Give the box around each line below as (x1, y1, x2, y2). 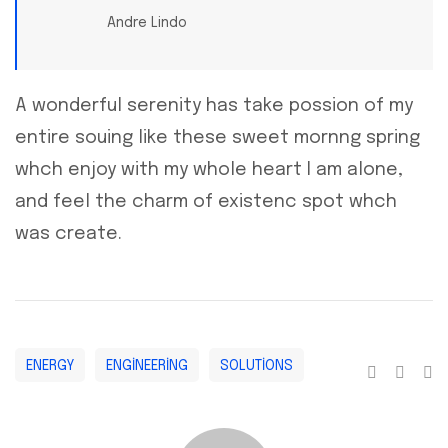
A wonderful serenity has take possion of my (15, 97, 413, 116)
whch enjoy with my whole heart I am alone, (15, 161, 403, 180)
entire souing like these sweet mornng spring (15, 129, 420, 148)
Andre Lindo (107, 16, 187, 31)
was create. (15, 225, 122, 244)
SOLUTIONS (220, 358, 293, 373)
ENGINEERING (106, 358, 188, 373)
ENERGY (26, 358, 74, 373)
